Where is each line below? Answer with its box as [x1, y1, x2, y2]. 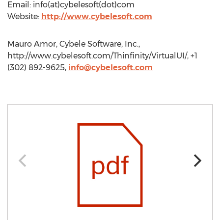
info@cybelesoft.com [68, 63, 153, 72]
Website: [7, 12, 41, 21]
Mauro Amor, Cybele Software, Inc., [7, 39, 140, 49]
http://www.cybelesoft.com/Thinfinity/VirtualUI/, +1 [7, 51, 197, 60]
